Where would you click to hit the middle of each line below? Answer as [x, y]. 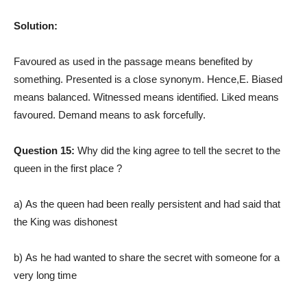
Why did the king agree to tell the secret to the [179, 150]
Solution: [36, 25]
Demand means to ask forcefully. [132, 114]
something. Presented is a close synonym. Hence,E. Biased [148, 79]
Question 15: [46, 150]
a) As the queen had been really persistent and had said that [147, 204]
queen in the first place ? [68, 168]
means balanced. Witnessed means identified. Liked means [146, 97]
